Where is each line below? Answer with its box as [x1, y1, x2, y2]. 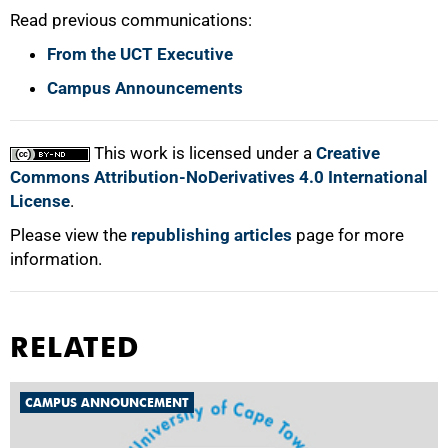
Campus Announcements [47, 78, 243, 98]
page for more [292, 225, 404, 245]
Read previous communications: [10, 10, 252, 30]
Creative [316, 143, 380, 163]
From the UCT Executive [47, 44, 233, 64]
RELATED [10, 330, 140, 364]
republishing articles [131, 225, 292, 245]
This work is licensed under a [90, 143, 316, 163]
